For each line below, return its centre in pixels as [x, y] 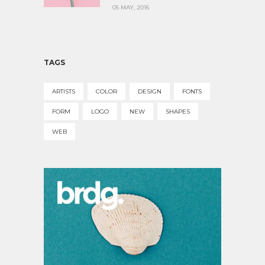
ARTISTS [64, 91]
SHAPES [178, 111]
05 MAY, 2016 [131, 7]
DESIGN [150, 91]
